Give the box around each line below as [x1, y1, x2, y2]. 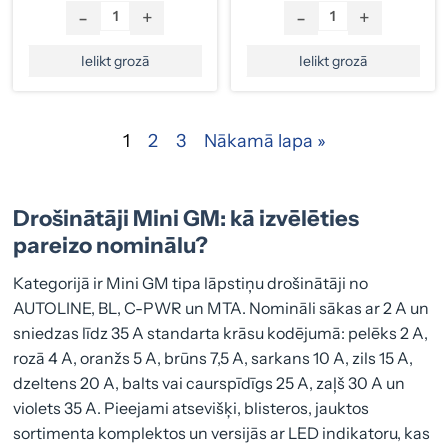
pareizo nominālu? [13, 232, 209, 260]
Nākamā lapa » [203, 129, 326, 152]
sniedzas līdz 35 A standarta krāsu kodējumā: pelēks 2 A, [13, 323, 429, 344]
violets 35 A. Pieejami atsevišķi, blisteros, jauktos [13, 398, 370, 419]
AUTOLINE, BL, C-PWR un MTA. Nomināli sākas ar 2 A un [13, 298, 430, 319]
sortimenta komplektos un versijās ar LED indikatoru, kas [13, 423, 431, 444]
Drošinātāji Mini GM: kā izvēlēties [13, 205, 360, 233]
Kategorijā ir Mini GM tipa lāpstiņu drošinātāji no [13, 273, 369, 294]
